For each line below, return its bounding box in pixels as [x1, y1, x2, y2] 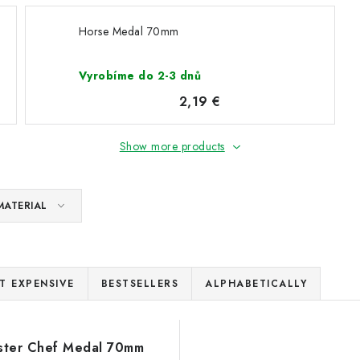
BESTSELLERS [100, 276, 178, 291]
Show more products [119, 138, 225, 154]
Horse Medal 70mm [78, 23, 179, 39]
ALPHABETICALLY [205, 276, 307, 291]
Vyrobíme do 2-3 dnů [78, 67, 202, 84]
